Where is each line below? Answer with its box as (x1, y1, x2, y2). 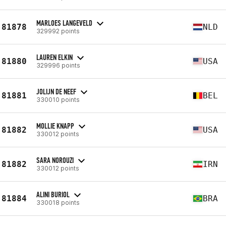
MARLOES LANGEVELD (36, 18, 92, 28)
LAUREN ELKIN (36, 52, 73, 62)
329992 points (36, 27, 80, 35)
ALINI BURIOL (36, 189, 70, 199)
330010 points (36, 95, 80, 103)
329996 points (36, 61, 80, 69)
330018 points (36, 198, 80, 206)
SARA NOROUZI (36, 155, 74, 165)
